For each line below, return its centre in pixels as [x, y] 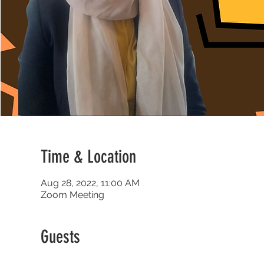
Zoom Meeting [72, 195]
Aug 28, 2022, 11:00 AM [90, 183]
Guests [60, 237]
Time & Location [88, 157]
